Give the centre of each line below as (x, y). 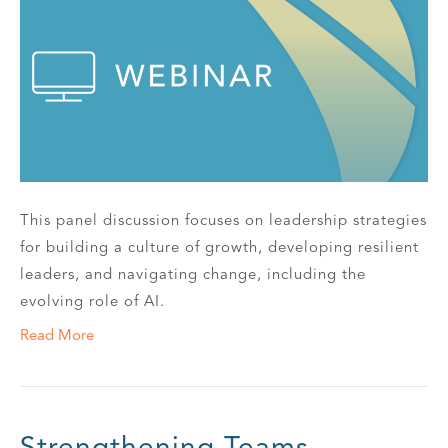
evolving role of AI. (92, 301)
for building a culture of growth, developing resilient (219, 247)
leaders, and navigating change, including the (193, 274)
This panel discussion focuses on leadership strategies (223, 220)
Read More (57, 335)
